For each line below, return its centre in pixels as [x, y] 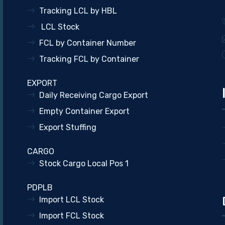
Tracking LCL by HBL [78, 11]
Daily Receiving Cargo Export [93, 95]
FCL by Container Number [87, 43]
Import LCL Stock [71, 200]
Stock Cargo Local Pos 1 [84, 163]
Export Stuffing [68, 127]
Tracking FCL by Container [89, 59]
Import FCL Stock [71, 216]
